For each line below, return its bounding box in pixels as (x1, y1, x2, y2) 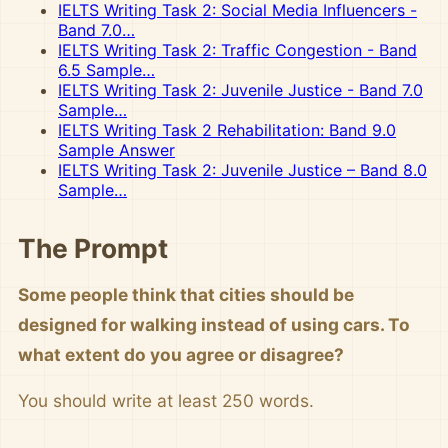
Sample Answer (58, 140, 175, 160)
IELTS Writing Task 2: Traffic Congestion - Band (58, 40, 417, 60)
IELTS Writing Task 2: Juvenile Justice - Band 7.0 (58, 80, 423, 100)
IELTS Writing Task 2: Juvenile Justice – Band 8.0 (58, 160, 427, 180)
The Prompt (18, 232, 168, 264)
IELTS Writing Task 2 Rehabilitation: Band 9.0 (58, 120, 396, 140)
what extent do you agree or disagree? (18, 344, 344, 365)
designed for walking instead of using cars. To (18, 314, 410, 335)
